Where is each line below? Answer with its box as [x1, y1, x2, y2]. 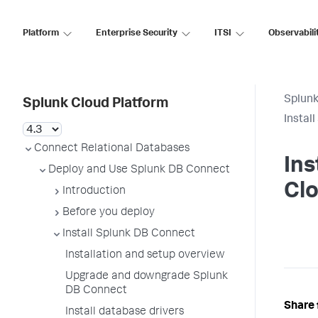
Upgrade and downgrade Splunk [65, 271, 228, 283]
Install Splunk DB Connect [62, 229, 195, 240]
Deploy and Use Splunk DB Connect [48, 165, 230, 176]
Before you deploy [62, 207, 155, 219]
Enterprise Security [96, 28, 177, 38]
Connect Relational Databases [34, 143, 190, 155]
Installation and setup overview [65, 250, 225, 261]
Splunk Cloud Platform [23, 97, 168, 111]
